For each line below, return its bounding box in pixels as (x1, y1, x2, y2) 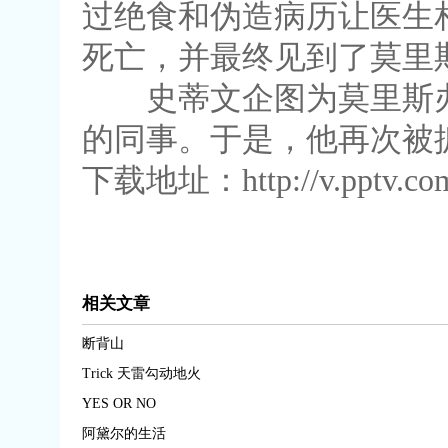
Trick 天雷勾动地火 (81, 366, 201, 381)
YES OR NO (81, 396, 156, 411)
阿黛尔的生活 (81, 426, 166, 441)
